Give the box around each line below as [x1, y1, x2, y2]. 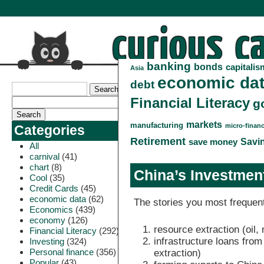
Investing [29, 236, 64, 246]
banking [146, 59, 191, 72]
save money [188, 137, 237, 147]
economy [29, 215, 65, 225]
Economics [29, 204, 73, 214]
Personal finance [29, 247, 94, 257]
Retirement [130, 135, 186, 147]
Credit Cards [29, 183, 78, 193]
